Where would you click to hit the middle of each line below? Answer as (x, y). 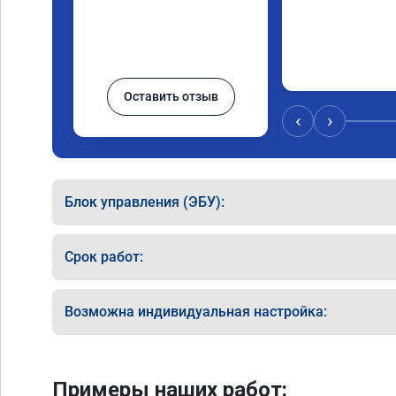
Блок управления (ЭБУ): (145, 202)
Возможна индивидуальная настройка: (196, 312)
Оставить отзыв (171, 96)
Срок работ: (104, 257)
